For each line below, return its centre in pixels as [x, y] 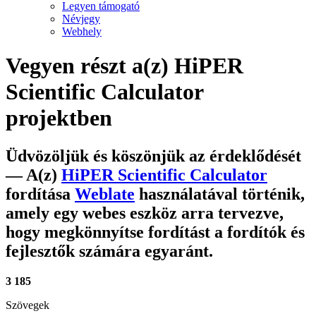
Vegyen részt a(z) [90, 66]
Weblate [105, 194]
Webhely [82, 31]
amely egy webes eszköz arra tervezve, [145, 213]
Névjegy [81, 19]
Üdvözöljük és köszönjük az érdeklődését [153, 156]
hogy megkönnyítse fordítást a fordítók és [155, 232]
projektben [59, 118]
